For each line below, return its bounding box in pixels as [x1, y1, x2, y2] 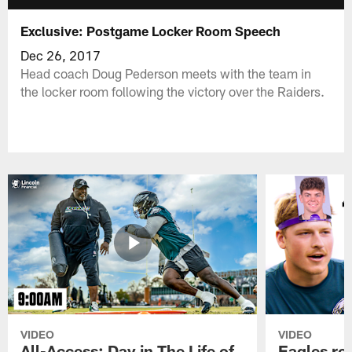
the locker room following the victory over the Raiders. [20, 82, 325, 99]
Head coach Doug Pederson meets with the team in [20, 64, 312, 81]
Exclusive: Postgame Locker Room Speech [20, 22, 281, 38]
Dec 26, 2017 [20, 46, 101, 63]
